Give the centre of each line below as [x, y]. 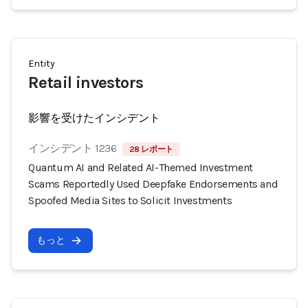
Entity [42, 64]
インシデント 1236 [73, 148]
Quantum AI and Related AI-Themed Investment [141, 167]
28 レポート [151, 149]
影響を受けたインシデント [94, 118]
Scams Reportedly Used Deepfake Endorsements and [153, 184]
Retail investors [86, 82]
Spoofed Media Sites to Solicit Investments [130, 200]
